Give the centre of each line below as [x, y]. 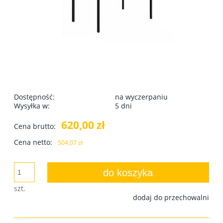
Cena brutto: [35, 126]
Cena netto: [33, 142]
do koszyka [128, 172]
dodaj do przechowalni [171, 197]
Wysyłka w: [32, 106]
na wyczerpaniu [141, 97]
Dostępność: [34, 97]
